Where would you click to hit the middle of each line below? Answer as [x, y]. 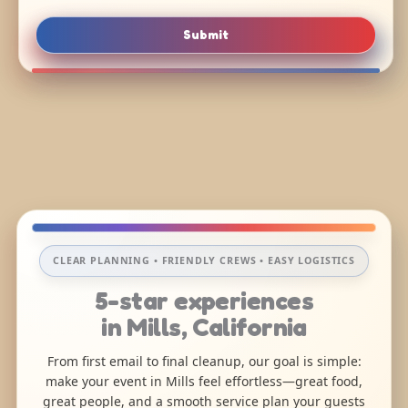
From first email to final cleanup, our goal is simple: [204, 361]
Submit [206, 34]
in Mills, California [204, 326]
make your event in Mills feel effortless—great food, [204, 381]
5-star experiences [204, 300]
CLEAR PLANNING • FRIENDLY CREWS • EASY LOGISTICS [204, 260]
